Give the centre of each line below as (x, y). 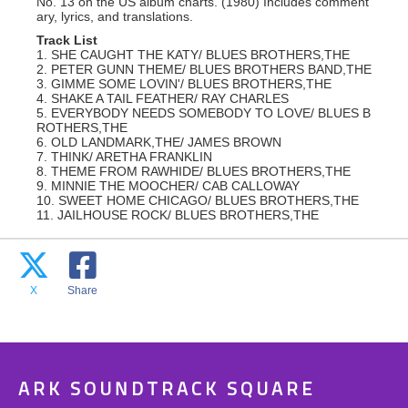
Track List (67, 40)
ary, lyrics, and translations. (115, 16)
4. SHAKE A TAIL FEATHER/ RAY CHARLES (163, 98)
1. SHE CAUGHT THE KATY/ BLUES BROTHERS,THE (193, 55)
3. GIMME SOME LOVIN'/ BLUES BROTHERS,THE (184, 84)
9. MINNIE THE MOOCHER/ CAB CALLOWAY (168, 186)
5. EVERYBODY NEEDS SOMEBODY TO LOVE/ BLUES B (204, 113)
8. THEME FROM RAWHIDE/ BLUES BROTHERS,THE (194, 171)
